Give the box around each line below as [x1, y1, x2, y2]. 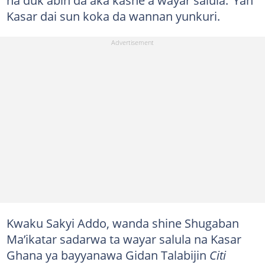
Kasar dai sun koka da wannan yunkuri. [6, 7, 220, 24]
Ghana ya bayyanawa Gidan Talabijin [6, 247, 209, 263]
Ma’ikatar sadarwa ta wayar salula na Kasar [6, 231, 241, 247]
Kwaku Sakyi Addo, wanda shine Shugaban [6, 215, 239, 231]
